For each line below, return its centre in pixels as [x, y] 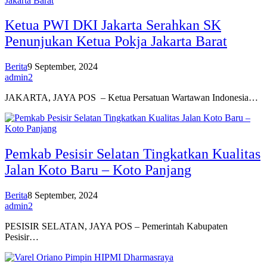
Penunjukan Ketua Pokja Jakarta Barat [116, 41]
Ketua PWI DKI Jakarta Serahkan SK [113, 25]
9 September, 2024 [63, 67]
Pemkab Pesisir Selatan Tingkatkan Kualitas [133, 154]
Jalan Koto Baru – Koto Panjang [98, 170]
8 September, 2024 [63, 195]
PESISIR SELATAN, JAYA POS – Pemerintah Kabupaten [116, 226]
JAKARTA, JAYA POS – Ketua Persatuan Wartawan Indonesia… [131, 98]
